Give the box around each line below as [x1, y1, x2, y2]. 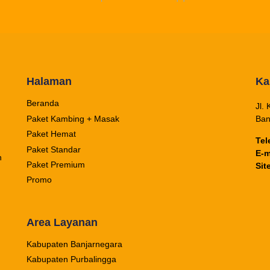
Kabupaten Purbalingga [26, 254, 116, 265]
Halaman [26, 75, 72, 88]
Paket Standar [26, 144, 81, 154]
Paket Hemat [26, 129, 76, 139]
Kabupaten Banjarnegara [26, 239, 122, 249]
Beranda [26, 98, 59, 108]
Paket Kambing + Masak [26, 113, 119, 124]
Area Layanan [26, 216, 98, 228]
